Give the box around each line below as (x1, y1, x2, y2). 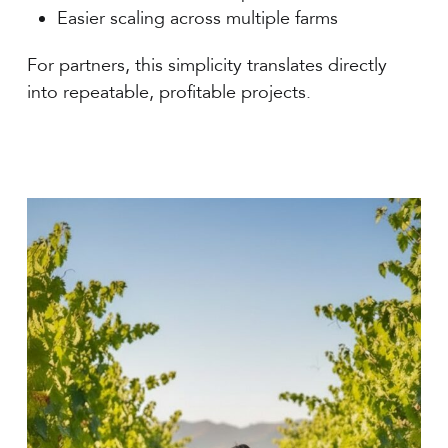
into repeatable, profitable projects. (27, 81, 312, 103)
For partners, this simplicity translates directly (27, 54, 388, 76)
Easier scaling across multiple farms (57, 7, 339, 29)
